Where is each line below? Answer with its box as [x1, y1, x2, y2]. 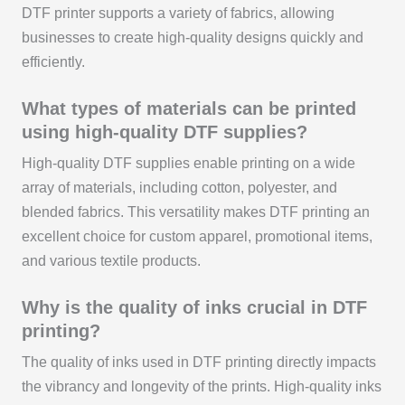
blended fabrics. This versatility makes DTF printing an [21, 203, 370, 220]
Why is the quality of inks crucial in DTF [21, 297, 367, 317]
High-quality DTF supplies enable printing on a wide [21, 155, 355, 171]
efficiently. [21, 54, 85, 71]
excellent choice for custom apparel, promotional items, [21, 228, 372, 244]
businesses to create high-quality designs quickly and [21, 30, 363, 46]
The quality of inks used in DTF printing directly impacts [21, 353, 376, 370]
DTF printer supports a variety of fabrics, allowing [21, 5, 334, 22]
